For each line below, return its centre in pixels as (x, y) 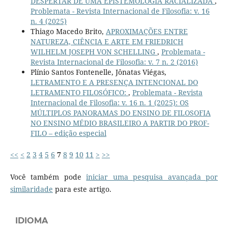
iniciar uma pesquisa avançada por (152, 177)
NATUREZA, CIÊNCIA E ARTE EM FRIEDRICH (107, 41)
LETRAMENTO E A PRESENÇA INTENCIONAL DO (114, 82)
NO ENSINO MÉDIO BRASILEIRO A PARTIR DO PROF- (120, 123)
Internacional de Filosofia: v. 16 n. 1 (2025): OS (109, 102)
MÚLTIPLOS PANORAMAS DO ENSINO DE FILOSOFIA (120, 112)
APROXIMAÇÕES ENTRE (147, 31)
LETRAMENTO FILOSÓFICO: (79, 92)
